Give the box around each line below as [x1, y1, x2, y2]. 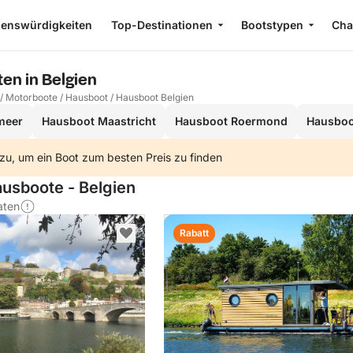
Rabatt [180, 227, 209, 239]
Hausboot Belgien [116, 91, 194, 103]
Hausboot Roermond [175, 114, 288, 128]
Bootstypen [240, 18, 303, 32]
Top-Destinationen [110, 18, 213, 32]
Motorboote [6, 91, 58, 103]
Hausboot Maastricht [42, 114, 156, 128]
